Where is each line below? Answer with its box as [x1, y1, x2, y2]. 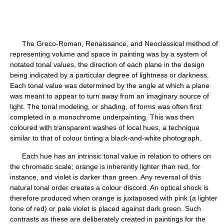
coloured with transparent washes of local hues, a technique [10, 123, 199, 131]
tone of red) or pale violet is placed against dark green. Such [10, 204, 201, 212]
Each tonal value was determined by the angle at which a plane [10, 81, 209, 89]
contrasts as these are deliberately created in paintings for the [10, 214, 205, 223]
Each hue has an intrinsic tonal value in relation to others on [10, 151, 211, 160]
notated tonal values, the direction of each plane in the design [10, 60, 204, 68]
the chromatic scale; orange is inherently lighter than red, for [10, 162, 200, 170]
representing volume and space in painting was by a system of [10, 49, 207, 58]
